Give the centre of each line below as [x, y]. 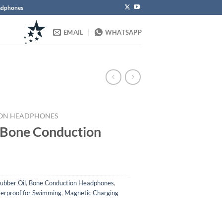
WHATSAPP [123, 32]
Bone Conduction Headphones [71, 183]
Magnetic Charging [91, 193]
